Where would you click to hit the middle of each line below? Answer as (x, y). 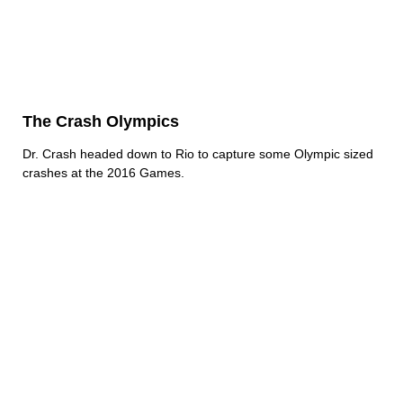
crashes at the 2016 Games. (103, 173)
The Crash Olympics (101, 122)
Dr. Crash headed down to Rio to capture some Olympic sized (198, 154)
